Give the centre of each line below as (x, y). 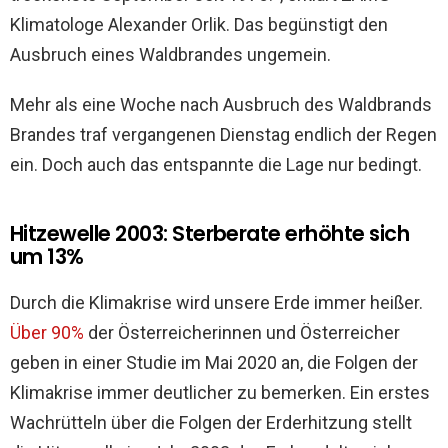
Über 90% (47, 333)
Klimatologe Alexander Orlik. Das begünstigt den (199, 25)
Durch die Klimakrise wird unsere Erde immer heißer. (216, 303)
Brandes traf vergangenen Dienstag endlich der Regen (223, 135)
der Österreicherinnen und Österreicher (242, 333)
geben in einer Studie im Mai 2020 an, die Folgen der (214, 363)
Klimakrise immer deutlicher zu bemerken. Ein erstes (220, 393)
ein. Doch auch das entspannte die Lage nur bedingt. (216, 165)
